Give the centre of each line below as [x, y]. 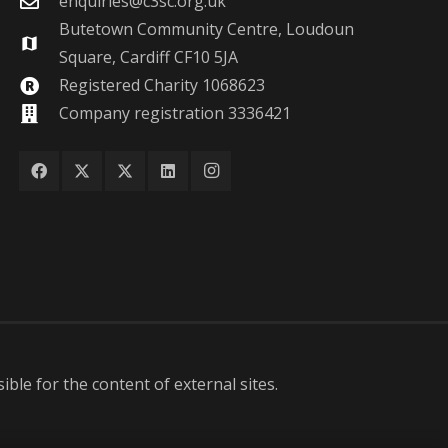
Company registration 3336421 [174, 113]
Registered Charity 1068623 [161, 85]
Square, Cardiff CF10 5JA [148, 57]
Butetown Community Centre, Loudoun [206, 29]
